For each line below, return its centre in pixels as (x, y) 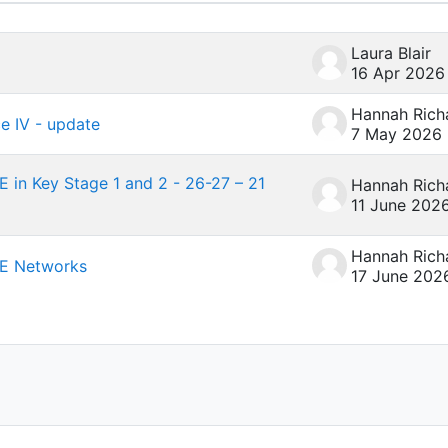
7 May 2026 (396, 134)
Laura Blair (391, 53)
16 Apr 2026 (398, 73)
